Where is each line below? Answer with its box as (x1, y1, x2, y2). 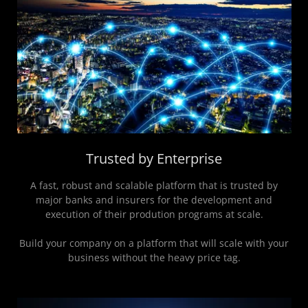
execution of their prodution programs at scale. (45, 208, 263, 221)
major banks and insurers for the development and (36, 193, 272, 207)
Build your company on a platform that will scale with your (19, 236, 289, 250)
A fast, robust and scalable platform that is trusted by (30, 179, 278, 192)
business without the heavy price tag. (67, 251, 241, 265)
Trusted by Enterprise (86, 149, 222, 168)
